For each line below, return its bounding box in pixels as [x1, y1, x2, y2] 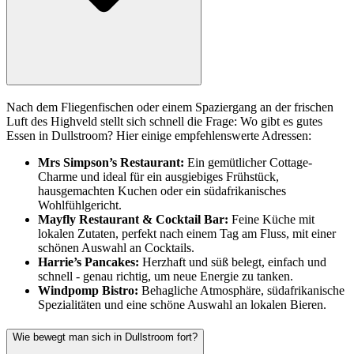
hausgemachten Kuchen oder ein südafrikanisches [38, 184, 286, 198]
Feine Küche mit [232, 213, 314, 227]
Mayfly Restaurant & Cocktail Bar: [38, 213, 232, 227]
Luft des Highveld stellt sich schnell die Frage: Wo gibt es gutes [6, 115, 322, 129]
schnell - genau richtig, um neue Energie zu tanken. [38, 269, 293, 284]
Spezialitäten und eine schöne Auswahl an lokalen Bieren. [38, 298, 326, 312]
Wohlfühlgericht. [38, 198, 122, 213]
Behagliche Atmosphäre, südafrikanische [141, 284, 345, 298]
